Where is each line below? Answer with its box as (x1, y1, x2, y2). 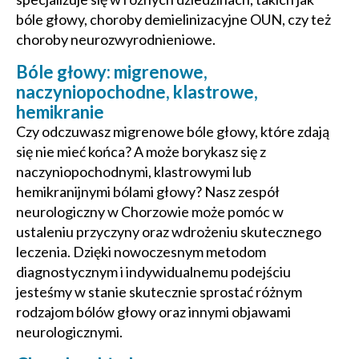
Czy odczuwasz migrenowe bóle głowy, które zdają (16, 123, 329, 140)
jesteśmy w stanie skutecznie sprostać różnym (16, 283, 302, 301)
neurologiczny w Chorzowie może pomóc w (16, 203, 284, 220)
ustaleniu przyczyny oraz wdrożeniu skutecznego (16, 223, 321, 240)
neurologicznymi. (16, 323, 123, 341)
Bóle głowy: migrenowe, (16, 61, 208, 83)
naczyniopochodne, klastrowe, (16, 81, 258, 103)
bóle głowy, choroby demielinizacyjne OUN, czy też (16, 10, 331, 28)
